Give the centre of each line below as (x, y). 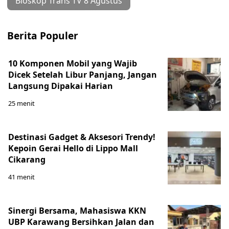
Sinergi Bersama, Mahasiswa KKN (77, 210)
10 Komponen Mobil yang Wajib (73, 63)
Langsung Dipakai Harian (61, 86)
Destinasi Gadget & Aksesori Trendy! (82, 137)
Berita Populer (43, 35)
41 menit (21, 177)
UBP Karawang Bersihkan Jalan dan (81, 222)
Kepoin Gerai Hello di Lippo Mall (73, 148)
